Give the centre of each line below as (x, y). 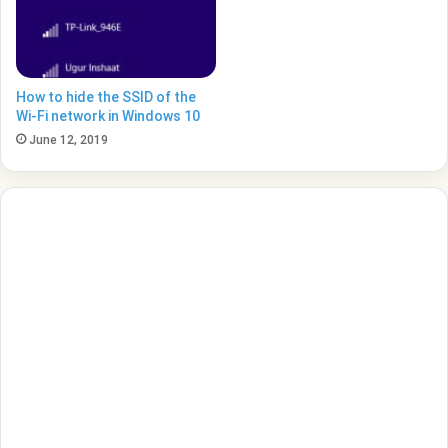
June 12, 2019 (68, 139)
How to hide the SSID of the (106, 96)
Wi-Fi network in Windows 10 (108, 115)
